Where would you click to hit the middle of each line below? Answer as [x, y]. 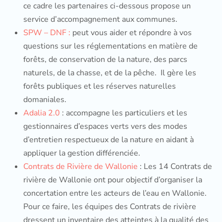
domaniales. [45, 100]
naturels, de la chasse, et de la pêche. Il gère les [110, 73]
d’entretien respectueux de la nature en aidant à [109, 140]
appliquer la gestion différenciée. [83, 153]
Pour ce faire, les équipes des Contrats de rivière [110, 207]
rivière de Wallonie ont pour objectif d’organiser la [113, 180]
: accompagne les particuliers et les [124, 113]
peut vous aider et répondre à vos [131, 33]
